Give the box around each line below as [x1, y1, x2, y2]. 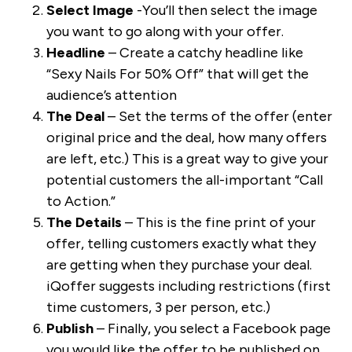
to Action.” [46, 192, 115, 211]
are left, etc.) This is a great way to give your [46, 150, 328, 168]
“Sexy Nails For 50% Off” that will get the [46, 65, 309, 83]
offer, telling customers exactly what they [46, 235, 316, 253]
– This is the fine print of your [121, 214, 316, 232]
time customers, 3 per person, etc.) [46, 299, 270, 317]
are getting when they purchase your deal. [46, 256, 312, 274]
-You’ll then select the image [133, 2, 317, 20]
